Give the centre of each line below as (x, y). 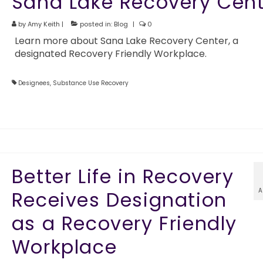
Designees (34, 83)
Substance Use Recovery (90, 83)
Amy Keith (43, 24)
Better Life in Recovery (123, 176)
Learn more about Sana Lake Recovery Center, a (126, 41)
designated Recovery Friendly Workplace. (110, 54)
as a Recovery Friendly (124, 223)
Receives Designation (119, 200)
